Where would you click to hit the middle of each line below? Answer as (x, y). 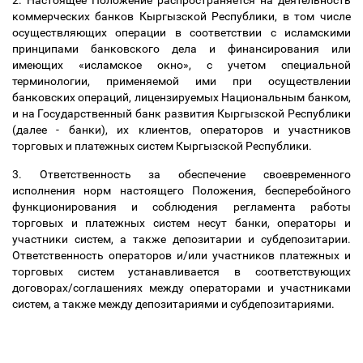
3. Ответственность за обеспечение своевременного (181, 174)
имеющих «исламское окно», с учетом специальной (181, 65)
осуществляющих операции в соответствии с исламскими (181, 32)
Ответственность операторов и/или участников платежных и (181, 255)
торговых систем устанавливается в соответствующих (181, 271)
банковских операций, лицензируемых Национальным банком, (181, 97)
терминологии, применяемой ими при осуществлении (181, 81)
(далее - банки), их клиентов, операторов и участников (181, 130)
